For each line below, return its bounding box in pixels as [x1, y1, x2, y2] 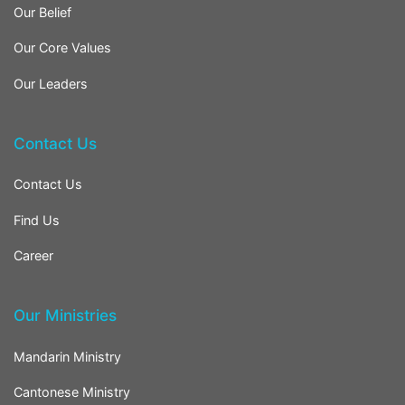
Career [14, 248, 53, 264]
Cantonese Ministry [14, 384, 130, 400]
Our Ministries [14, 306, 117, 325]
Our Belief [14, 4, 71, 20]
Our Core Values [14, 40, 111, 56]
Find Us [14, 212, 60, 228]
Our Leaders [14, 75, 88, 91]
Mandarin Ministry [14, 348, 121, 364]
